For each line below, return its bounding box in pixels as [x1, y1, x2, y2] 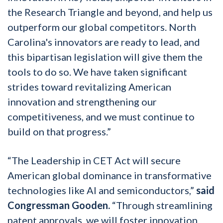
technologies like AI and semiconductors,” [7, 184, 196, 196]
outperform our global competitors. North [7, 20, 196, 33]
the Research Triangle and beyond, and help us [7, 5, 213, 18]
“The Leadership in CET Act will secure [7, 154, 181, 166]
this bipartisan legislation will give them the [7, 50, 203, 63]
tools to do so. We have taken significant [7, 65, 187, 78]
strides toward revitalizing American [7, 80, 171, 93]
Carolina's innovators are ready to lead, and [7, 35, 200, 48]
